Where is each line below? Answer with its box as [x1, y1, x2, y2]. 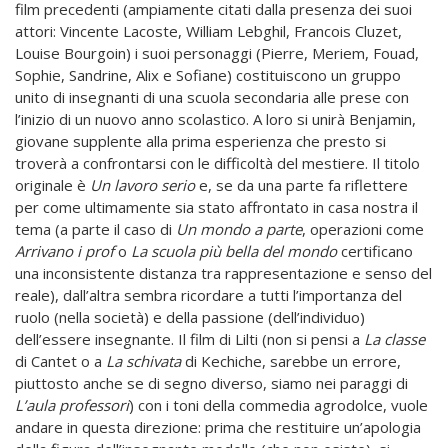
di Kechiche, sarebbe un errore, [181, 351, 401, 372]
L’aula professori [15, 395, 129, 416]
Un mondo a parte [176, 219, 302, 240]
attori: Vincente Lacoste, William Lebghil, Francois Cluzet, [15, 21, 402, 42]
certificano [337, 241, 413, 262]
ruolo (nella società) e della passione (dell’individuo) [15, 307, 365, 328]
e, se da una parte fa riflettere [195, 175, 408, 196]
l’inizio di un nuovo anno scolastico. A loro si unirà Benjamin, [15, 109, 416, 130]
